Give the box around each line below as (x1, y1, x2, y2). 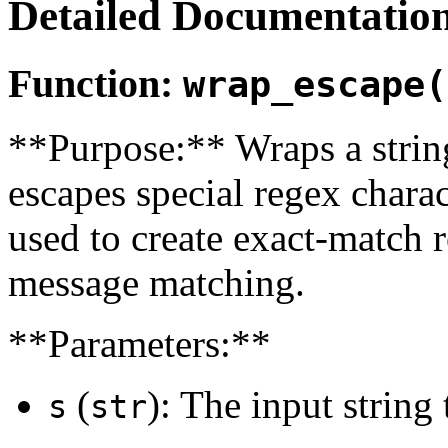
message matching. (8, 261, 305, 305)
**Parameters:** (8, 322, 271, 366)
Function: (8, 60, 183, 106)
